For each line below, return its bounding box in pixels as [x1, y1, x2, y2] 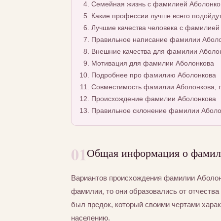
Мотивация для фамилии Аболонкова [91, 59, 214, 68]
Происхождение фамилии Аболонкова [91, 95, 216, 103]
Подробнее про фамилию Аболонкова [91, 71, 216, 79]
